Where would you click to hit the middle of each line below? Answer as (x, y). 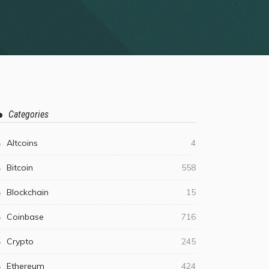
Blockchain (28, 192)
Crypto (20, 241)
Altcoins (22, 143)
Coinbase (25, 217)
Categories (29, 114)
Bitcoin (20, 168)
